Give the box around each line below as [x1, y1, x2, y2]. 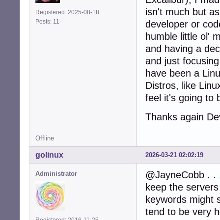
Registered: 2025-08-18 [35, 9, 99, 16]
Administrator [35, 170, 77, 178]
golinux [35, 151, 63, 160]
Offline [35, 135, 54, 142]
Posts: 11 [35, 18, 62, 26]
